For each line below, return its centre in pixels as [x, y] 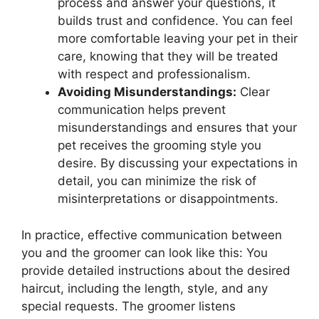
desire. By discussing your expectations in [178, 163]
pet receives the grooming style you [159, 146]
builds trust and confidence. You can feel [175, 21]
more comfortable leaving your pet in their [178, 39]
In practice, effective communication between [152, 235]
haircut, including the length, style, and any [145, 288]
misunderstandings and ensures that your [177, 128]
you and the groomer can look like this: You [145, 252]
